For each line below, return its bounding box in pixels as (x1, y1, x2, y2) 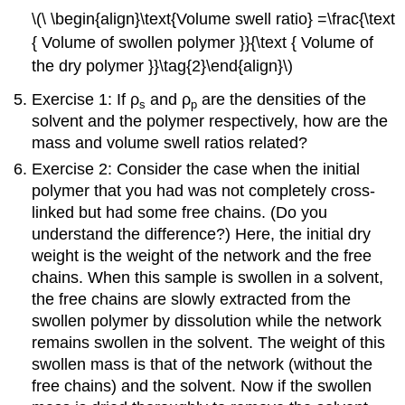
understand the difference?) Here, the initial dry (32, 224, 372, 243)
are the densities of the (197, 90, 367, 109)
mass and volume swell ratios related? (32, 134, 308, 153)
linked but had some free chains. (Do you (32, 202, 328, 221)
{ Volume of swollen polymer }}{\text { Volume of (32, 33, 374, 52)
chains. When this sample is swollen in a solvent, (32, 268, 384, 287)
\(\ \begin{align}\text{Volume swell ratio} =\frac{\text (32, 9, 396, 28)
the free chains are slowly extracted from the (32, 289, 352, 308)
